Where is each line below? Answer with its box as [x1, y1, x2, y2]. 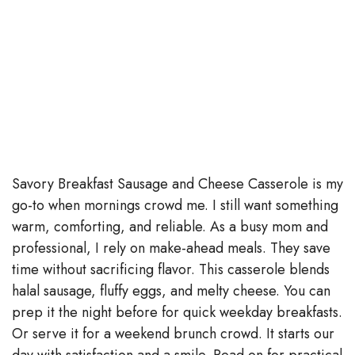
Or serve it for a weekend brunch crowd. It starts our [12, 323, 334, 344]
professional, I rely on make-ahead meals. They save [12, 237, 330, 258]
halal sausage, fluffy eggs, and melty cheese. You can [12, 280, 330, 301]
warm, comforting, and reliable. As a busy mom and [12, 216, 328, 237]
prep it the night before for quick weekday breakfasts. [12, 301, 342, 323]
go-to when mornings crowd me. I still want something [12, 194, 338, 216]
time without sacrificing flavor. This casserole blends [12, 258, 330, 280]
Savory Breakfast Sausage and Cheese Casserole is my [12, 173, 343, 194]
